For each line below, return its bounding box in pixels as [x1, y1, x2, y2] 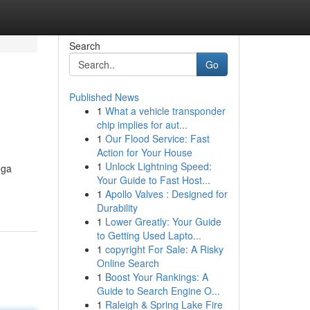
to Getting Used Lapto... [96, 228, 201, 242]
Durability [96, 201, 138, 215]
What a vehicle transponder [104, 104, 226, 118]
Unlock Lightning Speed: [104, 159, 212, 173]
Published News [69, 90, 139, 104]
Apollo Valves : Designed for [104, 187, 228, 201]
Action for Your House [96, 145, 192, 159]
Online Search [96, 256, 159, 270]
